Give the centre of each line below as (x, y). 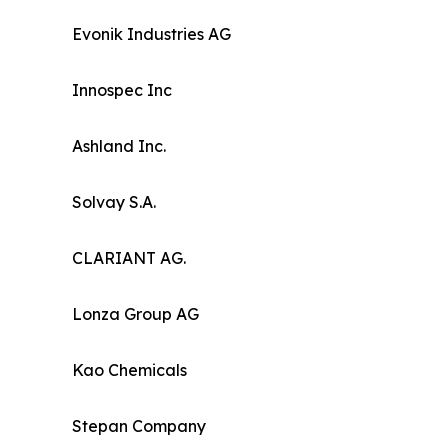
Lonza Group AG (135, 314)
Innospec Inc (122, 90)
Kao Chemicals (129, 370)
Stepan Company (139, 426)
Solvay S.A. (114, 202)
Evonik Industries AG (151, 34)
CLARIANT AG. (129, 258)
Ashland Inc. (119, 146)
